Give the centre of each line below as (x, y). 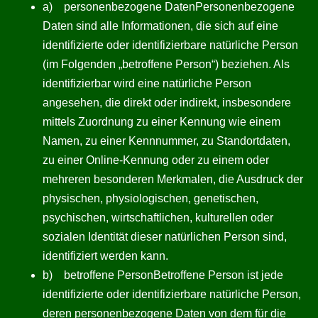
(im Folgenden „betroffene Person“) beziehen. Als (166, 64)
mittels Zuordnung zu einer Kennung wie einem (161, 122)
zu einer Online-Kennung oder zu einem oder (156, 160)
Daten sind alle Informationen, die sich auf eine (160, 26)
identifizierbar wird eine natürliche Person (147, 83)
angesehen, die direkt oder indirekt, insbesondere (167, 103)
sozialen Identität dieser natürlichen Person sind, (165, 237)
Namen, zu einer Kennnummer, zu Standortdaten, (166, 141)
